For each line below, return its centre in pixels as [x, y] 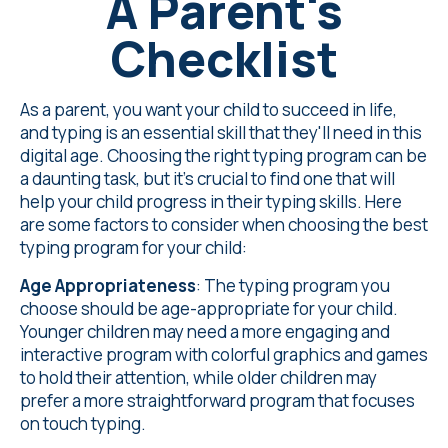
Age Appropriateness [108, 285]
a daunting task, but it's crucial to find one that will [207, 178]
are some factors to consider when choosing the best [224, 224]
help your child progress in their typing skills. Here [211, 201]
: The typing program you [293, 285]
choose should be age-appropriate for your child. [209, 308]
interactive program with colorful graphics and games [224, 354]
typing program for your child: [133, 247]
